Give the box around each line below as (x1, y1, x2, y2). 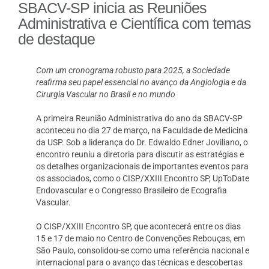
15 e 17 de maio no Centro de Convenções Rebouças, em (36, 234, 246, 243)
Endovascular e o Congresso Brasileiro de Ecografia (36, 186, 228, 195)
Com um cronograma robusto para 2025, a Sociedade (36, 65, 231, 75)
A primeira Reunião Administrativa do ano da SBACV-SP (36, 113, 243, 123)
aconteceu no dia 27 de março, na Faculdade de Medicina (36, 125, 249, 135)
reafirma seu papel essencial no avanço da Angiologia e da (36, 77, 247, 87)
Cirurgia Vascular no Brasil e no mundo (36, 89, 176, 99)
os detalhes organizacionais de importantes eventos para (36, 162, 249, 171)
